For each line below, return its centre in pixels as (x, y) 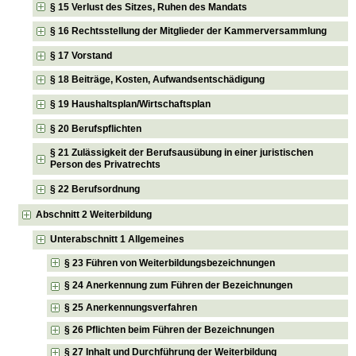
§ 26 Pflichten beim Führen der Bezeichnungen (170, 330)
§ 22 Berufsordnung (95, 189)
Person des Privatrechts (106, 165)
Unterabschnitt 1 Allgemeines (118, 240)
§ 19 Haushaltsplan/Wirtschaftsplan (131, 104)
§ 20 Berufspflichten (96, 128)
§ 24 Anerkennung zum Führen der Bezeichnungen (179, 285)
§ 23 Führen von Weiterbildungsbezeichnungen (170, 263)
